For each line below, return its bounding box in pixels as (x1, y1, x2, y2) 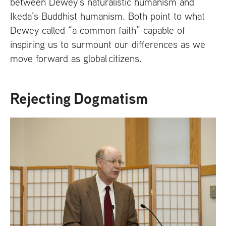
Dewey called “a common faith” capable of (10, 23, 185, 36)
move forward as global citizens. (10, 51, 142, 65)
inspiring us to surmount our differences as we (10, 37, 205, 50)
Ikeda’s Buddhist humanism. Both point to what (10, 9, 205, 22)
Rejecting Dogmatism (10, 87, 148, 109)
